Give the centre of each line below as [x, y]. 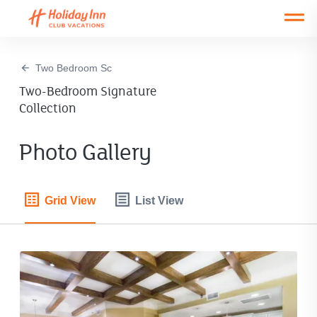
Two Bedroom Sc [74, 68]
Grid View [70, 201]
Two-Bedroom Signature [88, 91]
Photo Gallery [85, 151]
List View [160, 201]
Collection [48, 108]
